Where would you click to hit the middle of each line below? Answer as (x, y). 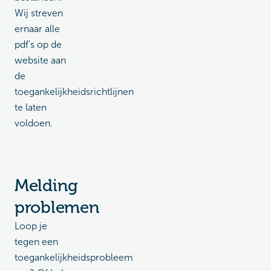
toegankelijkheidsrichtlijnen (74, 92)
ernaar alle (37, 29)
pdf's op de (38, 44)
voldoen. (34, 123)
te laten (31, 107)
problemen (57, 207)
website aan (40, 60)
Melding (47, 185)
